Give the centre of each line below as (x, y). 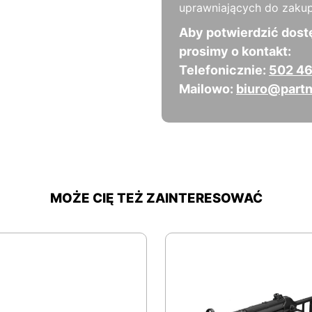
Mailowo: (208, 89)
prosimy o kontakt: (235, 51)
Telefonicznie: (224, 70)
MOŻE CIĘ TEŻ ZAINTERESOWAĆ (156, 198)
